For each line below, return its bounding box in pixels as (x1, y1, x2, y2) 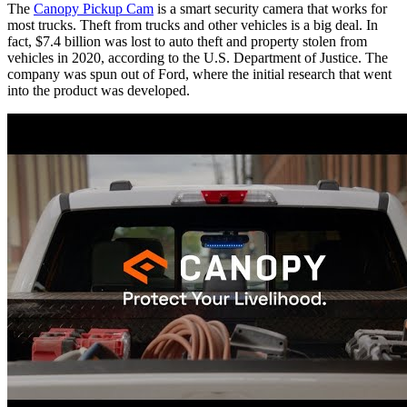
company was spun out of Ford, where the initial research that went (7, 66, 392, 83)
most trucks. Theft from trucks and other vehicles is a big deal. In (7, 17, 378, 34)
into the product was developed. (7, 83, 190, 99)
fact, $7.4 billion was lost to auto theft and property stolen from (7, 34, 367, 50)
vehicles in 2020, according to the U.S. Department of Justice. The (7, 50, 388, 66)
